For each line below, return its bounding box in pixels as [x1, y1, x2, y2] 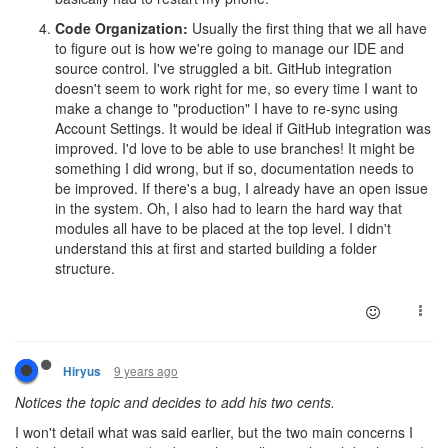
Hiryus [63, 363, 101, 381]
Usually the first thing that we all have [188, 18, 427, 39]
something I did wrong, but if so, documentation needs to [55, 158, 414, 179]
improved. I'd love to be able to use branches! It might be [55, 138, 415, 159]
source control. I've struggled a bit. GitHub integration [55, 58, 392, 79]
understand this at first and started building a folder [55, 238, 377, 259]
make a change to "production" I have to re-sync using [55, 98, 398, 119]
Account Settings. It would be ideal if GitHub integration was [55, 118, 431, 139]
